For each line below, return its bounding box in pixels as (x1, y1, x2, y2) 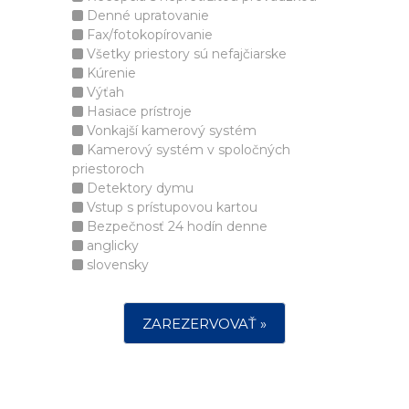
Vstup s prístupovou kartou (83, 199, 257, 215)
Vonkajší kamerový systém (83, 122, 257, 139)
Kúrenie (83, 65, 136, 81)
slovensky (83, 257, 149, 273)
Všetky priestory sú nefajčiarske (83, 46, 287, 62)
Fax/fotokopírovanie (83, 26, 213, 43)
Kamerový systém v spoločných (83, 142, 290, 158)
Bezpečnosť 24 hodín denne (83, 218, 267, 235)
